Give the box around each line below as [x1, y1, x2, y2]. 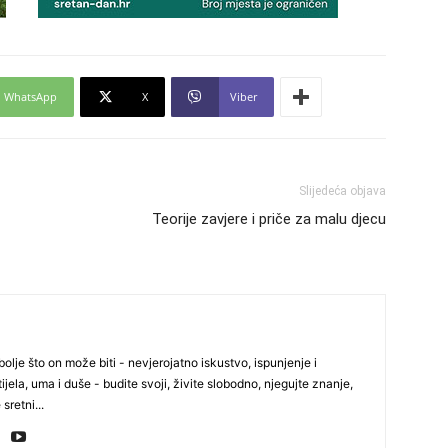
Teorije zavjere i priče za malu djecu [152, 210, 386, 228]
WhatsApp [4, 89, 57, 104]
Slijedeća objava [299, 184, 386, 198]
